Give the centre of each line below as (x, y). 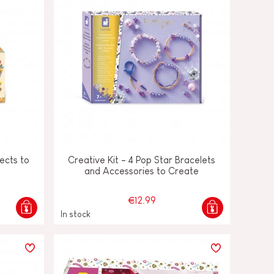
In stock (75, 214)
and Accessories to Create (142, 171)
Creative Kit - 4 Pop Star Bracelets (142, 160)
